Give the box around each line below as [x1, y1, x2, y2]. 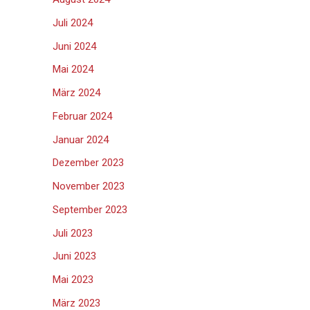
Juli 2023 [53, 226, 93, 239]
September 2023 [53, 203, 127, 216]
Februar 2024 [53, 109, 112, 122]
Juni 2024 [53, 39, 96, 53]
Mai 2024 [53, 63, 93, 76]
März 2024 [53, 86, 100, 100]
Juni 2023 [53, 250, 96, 263]
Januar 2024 [53, 133, 109, 146]
